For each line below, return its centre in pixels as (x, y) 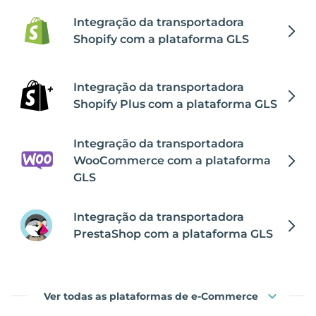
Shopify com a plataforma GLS (161, 39)
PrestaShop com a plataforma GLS (173, 233)
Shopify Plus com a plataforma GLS (175, 104)
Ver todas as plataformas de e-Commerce (151, 296)
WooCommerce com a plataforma (172, 160)
